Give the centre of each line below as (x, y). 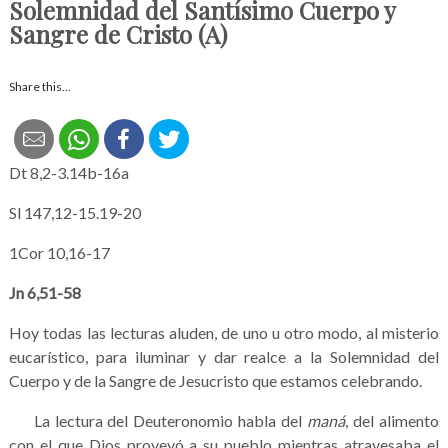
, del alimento (392, 420)
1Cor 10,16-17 (59, 252)
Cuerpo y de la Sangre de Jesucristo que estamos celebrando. (215, 380)
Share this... (39, 86)
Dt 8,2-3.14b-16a (68, 172)
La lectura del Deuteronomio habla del (158, 420)
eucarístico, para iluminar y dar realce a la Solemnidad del (224, 356)
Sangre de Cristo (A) (117, 33)
